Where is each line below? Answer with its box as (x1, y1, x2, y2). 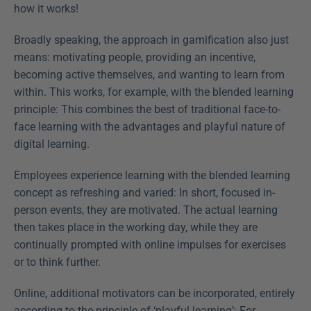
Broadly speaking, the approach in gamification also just (14, 33, 289, 47)
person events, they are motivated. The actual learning (14, 203, 278, 217)
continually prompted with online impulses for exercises (14, 237, 286, 251)
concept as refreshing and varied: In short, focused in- (14, 185, 275, 199)
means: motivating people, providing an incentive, (14, 50, 255, 64)
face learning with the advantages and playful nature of (14, 119, 285, 133)
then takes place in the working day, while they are (14, 220, 258, 234)
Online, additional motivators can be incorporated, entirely (14, 286, 295, 300)
